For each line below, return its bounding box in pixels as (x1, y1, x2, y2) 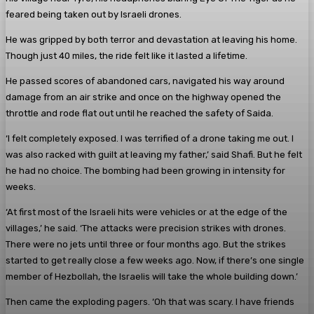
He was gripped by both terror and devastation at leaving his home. (6, 34, 297, 45)
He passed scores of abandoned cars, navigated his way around (6, 75, 285, 86)
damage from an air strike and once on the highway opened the (6, 91, 281, 102)
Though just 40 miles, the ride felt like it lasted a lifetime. (6, 50, 247, 61)
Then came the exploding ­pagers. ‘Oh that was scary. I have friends (6, 296, 294, 307)
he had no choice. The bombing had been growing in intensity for (6, 165, 285, 176)
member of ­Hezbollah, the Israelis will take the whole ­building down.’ (6, 271, 298, 282)
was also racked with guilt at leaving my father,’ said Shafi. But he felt (6, 149, 302, 160)
